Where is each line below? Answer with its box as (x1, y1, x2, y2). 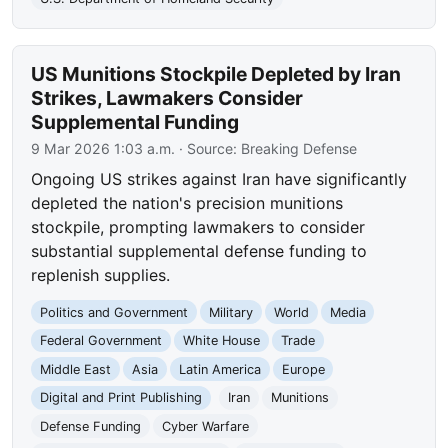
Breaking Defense (241, 140, 358, 158)
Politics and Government (40, 304, 189, 320)
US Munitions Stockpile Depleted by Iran (31, 62, 402, 87)
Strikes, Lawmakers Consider (31, 86, 304, 111)
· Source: (175, 140, 242, 158)
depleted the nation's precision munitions (31, 193, 344, 214)
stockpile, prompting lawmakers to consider (31, 217, 366, 238)
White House (182, 333, 260, 349)
